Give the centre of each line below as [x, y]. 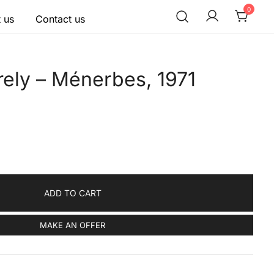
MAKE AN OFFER [73, 225]
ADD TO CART [72, 193]
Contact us [60, 19]
